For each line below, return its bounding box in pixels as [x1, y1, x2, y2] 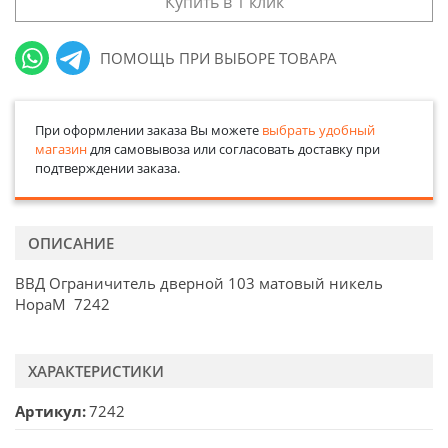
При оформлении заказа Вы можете [34, 120, 262, 139]
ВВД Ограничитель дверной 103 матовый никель [15, 273, 383, 294]
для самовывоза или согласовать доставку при [86, 139, 380, 158]
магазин [34, 139, 87, 158]
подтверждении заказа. [34, 158, 180, 177]
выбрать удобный [261, 120, 375, 139]
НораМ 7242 [15, 294, 110, 315]
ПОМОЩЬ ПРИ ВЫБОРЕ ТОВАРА [100, 47, 338, 68]
